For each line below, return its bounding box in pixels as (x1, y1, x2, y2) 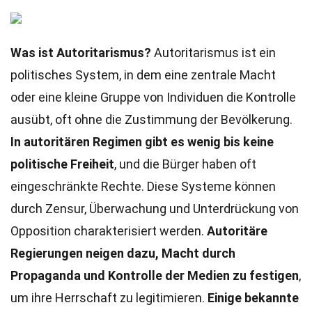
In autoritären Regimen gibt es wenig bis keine (10, 134, 274, 149)
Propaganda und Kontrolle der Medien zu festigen (10, 268, 299, 283)
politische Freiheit (10, 157, 114, 171)
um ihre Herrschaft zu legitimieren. (10, 290, 208, 305)
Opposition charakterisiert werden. (10, 224, 207, 238)
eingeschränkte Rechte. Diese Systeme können (10, 179, 276, 194)
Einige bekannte (208, 290, 299, 305)
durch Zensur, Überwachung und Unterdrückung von (10, 201, 299, 216)
